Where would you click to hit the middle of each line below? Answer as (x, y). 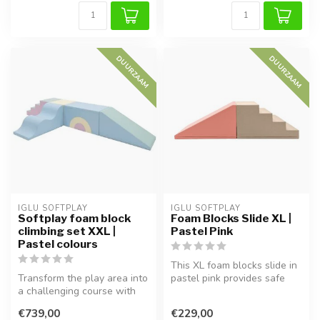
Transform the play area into (83, 278)
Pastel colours (58, 244)
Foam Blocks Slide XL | (231, 218)
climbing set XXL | (67, 231)
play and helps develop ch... (234, 291)
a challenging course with (77, 291)
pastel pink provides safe (228, 278)
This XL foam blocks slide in (234, 265)
